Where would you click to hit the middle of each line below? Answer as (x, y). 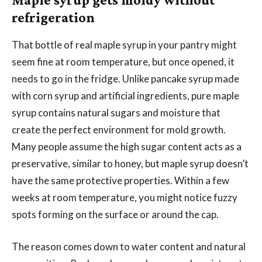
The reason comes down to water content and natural (129, 246)
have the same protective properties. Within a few (120, 180)
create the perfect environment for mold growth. (119, 129)
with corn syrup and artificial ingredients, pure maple (125, 95)
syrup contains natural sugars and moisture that (116, 112)
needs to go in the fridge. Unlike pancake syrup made (125, 78)
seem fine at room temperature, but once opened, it (123, 61)
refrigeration (53, 17)
